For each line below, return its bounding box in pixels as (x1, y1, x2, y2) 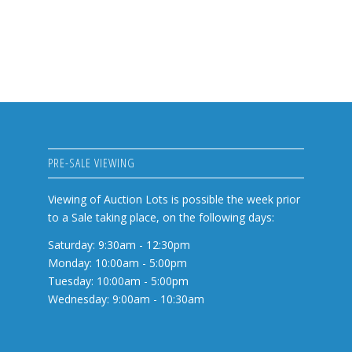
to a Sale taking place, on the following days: (48, 209, 275, 225)
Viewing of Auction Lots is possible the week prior (48, 191, 301, 207)
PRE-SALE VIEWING (48, 154, 136, 171)
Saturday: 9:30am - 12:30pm (48, 236, 191, 252)
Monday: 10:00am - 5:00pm (48, 255, 188, 270)
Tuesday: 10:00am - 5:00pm (48, 273, 189, 288)
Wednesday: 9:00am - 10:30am (48, 291, 205, 306)
